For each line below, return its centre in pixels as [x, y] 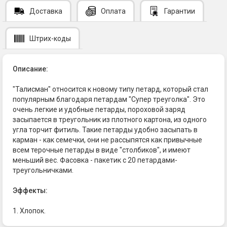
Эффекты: [30, 190]
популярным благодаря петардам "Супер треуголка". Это [109, 99]
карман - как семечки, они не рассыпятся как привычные [107, 140]
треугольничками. [43, 170]
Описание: [30, 69]
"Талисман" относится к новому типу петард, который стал [110, 89]
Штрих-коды [50, 38]
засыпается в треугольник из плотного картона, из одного [110, 119]
